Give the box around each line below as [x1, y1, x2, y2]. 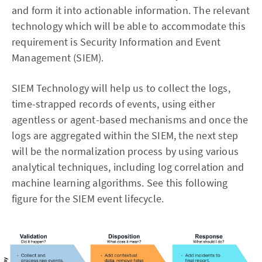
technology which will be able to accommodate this [12, 19, 246, 33]
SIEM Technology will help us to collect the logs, [12, 81, 230, 95]
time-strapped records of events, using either [12, 96, 216, 111]
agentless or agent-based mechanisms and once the [12, 112, 249, 126]
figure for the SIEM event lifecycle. [12, 191, 164, 205]
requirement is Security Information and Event [12, 35, 221, 49]
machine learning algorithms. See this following [12, 175, 228, 189]
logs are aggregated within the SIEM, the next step [12, 128, 239, 142]
